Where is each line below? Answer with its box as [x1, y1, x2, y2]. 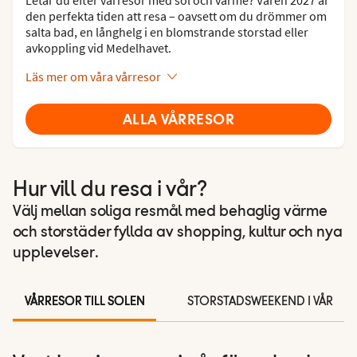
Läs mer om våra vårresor [25, 68, 161, 84]
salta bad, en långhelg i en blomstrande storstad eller [25, 23, 308, 40]
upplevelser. [13, 245, 99, 261]
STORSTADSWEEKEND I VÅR [186, 295, 333, 308]
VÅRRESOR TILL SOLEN [24, 295, 145, 308]
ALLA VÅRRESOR [122, 109, 235, 128]
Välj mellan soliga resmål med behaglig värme [13, 203, 328, 220]
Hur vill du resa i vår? [13, 178, 207, 202]
